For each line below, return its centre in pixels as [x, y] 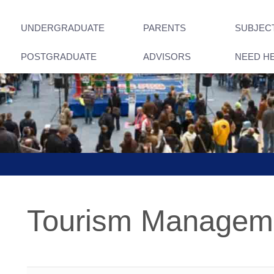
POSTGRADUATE [59, 57]
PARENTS [165, 28]
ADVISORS [167, 57]
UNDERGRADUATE [63, 28]
